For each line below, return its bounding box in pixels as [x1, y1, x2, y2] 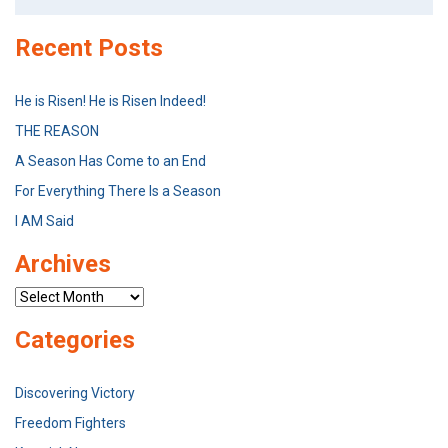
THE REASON [15, 123, 99, 140]
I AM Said [15, 213, 74, 230]
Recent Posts [15, 34, 163, 63]
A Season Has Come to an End [15, 153, 206, 170]
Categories [15, 326, 135, 355]
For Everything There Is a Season [15, 183, 221, 200]
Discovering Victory [15, 385, 135, 402]
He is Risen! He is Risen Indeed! [15, 93, 206, 110]
